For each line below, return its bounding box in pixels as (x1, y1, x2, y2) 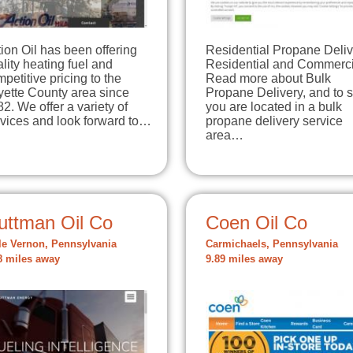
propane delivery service (206, 113, 343, 128)
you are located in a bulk (206, 99, 342, 113)
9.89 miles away (206, 253, 283, 265)
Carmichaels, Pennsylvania (206, 238, 338, 250)
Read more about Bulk (206, 71, 331, 85)
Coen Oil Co (206, 211, 307, 233)
